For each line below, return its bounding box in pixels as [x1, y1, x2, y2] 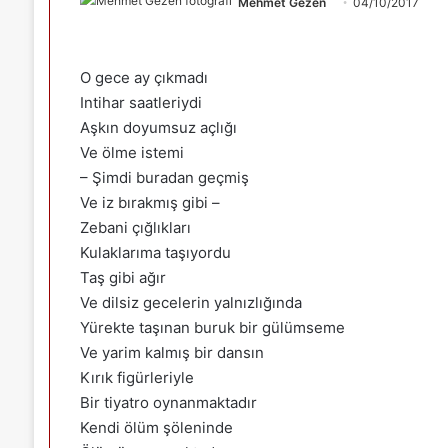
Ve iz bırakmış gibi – [79, 193, 220, 212]
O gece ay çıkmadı [79, 68, 208, 87]
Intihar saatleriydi [79, 93, 202, 112]
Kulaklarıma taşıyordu [79, 243, 231, 262]
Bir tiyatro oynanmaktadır [79, 393, 257, 412]
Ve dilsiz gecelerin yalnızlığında [79, 293, 302, 312]
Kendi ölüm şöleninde [79, 418, 233, 437]
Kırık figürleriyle [79, 368, 194, 387]
